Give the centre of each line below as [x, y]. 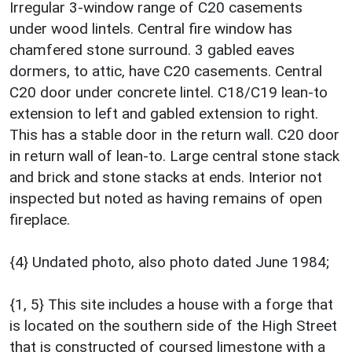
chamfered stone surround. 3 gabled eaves [152, 50]
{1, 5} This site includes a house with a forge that [171, 305]
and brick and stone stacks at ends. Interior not [166, 178]
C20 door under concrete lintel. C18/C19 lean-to [169, 93]
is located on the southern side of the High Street [173, 326]
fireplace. [40, 220]
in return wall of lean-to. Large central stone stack [174, 156]
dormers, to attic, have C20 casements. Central [166, 71]
